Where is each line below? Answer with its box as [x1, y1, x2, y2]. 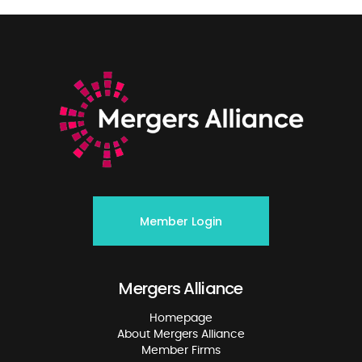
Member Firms [141, 345, 221, 356]
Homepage [149, 313, 213, 324]
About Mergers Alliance [117, 329, 245, 340]
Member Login [140, 213, 222, 229]
